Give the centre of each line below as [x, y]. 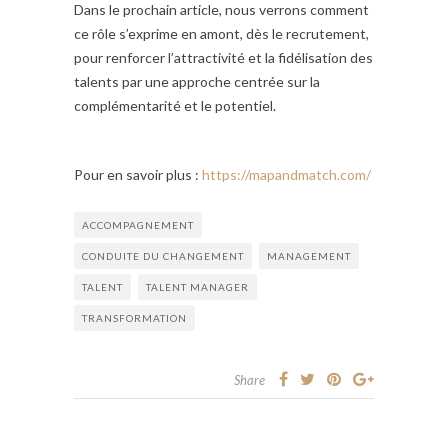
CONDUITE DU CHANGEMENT [163, 256]
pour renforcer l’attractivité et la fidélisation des [223, 58]
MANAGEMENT [309, 256]
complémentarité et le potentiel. [175, 106]
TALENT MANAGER [197, 287]
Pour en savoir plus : [138, 175]
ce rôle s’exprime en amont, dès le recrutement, [221, 34]
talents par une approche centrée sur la [197, 82]
